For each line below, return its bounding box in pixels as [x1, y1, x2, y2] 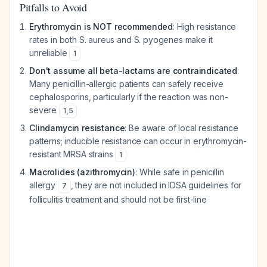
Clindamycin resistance [29, 123, 125, 133]
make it [182, 35, 213, 45]
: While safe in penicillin [135, 167, 224, 177]
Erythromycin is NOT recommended [29, 21, 173, 32]
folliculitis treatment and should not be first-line [29, 194, 207, 204]
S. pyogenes [133, 35, 183, 45]
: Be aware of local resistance [125, 123, 238, 133]
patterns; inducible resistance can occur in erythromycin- [29, 136, 247, 146]
